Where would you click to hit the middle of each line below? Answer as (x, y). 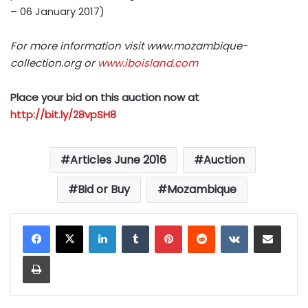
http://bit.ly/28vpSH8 (63, 114)
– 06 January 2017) (57, 11)
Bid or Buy (104, 189)
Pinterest (203, 225)
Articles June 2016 (118, 160)
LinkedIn (134, 225)
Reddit (230, 225)
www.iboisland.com (148, 63)
